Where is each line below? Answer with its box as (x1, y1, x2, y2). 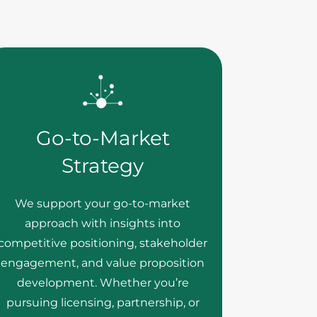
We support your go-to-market (15, 197, 191, 210)
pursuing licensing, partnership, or (6, 296, 200, 309)
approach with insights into (25, 217, 181, 230)
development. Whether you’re (16, 276, 189, 289)
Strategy (62, 154, 144, 178)
